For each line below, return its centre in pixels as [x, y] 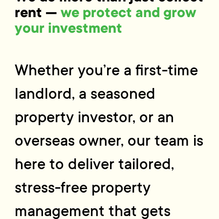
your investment [69, 28]
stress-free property [83, 187]
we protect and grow [129, 12]
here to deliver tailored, [95, 164]
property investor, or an [95, 117]
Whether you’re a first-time [107, 70]
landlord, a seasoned [85, 94]
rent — [38, 12]
